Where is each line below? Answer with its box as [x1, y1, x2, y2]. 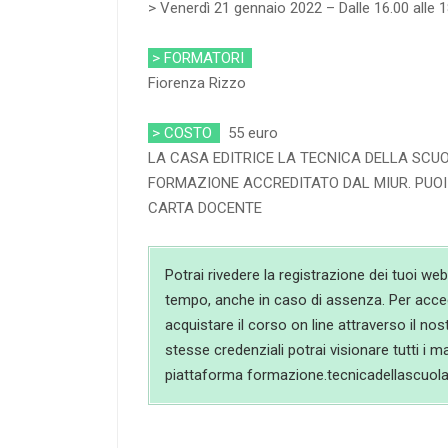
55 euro [220, 123, 278, 142]
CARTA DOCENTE [148, 198, 262, 217]
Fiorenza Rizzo [148, 73, 246, 92]
